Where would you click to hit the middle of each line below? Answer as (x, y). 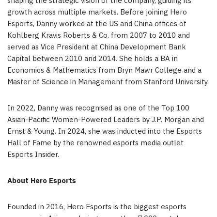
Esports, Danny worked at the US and (71, 24)
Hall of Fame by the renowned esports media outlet (95, 143)
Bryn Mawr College (149, 70)
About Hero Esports (42, 181)
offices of (170, 24)
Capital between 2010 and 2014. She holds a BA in (93, 59)
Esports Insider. (33, 155)
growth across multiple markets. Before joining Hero (97, 12)
